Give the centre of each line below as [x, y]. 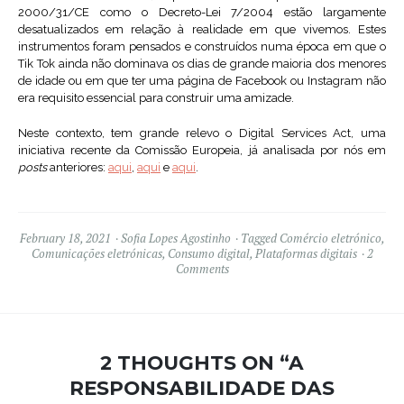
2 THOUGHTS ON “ [194, 363]
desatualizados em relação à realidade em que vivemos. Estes [202, 30]
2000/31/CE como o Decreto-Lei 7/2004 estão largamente [202, 13]
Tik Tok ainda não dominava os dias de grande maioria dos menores [202, 64]
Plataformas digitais [306, 254]
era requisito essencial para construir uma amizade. [156, 98]
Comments [202, 269]
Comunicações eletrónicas [96, 254]
